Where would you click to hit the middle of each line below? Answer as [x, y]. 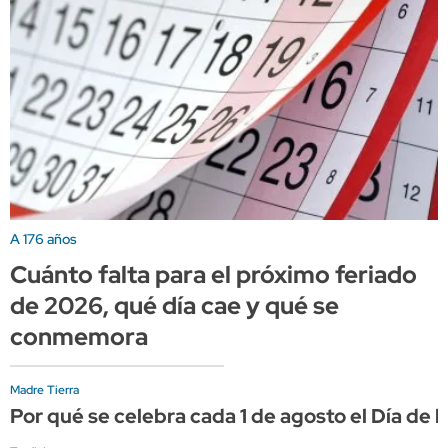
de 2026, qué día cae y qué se [174, 306]
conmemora [79, 337]
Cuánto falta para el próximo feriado [213, 275]
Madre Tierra [44, 390]
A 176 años [43, 239]
